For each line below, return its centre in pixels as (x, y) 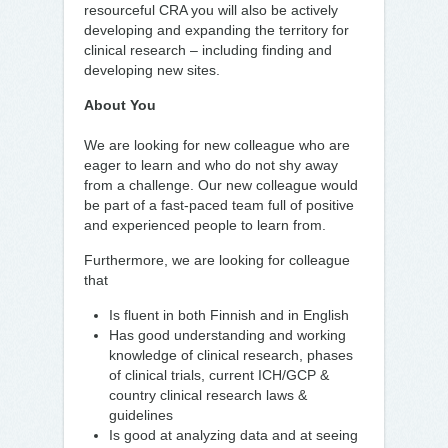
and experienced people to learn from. (205, 225)
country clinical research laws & (208, 395)
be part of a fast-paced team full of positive (219, 205)
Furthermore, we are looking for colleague (217, 260)
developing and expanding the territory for (216, 30)
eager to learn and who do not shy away (211, 165)
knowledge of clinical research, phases (231, 355)
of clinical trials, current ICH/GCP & (219, 375)
